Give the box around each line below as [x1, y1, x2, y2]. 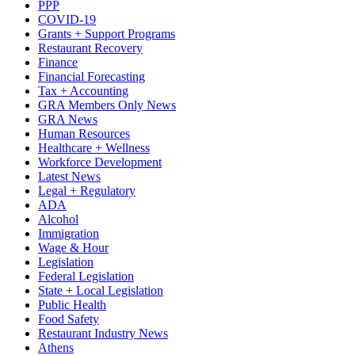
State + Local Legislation [38, 284, 163, 298]
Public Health [38, 298, 106, 312]
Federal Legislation [38, 269, 134, 284]
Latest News [38, 170, 101, 184]
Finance [38, 55, 78, 70]
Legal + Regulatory [38, 184, 136, 198]
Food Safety [38, 312, 99, 326]
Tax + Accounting [38, 84, 128, 98]
